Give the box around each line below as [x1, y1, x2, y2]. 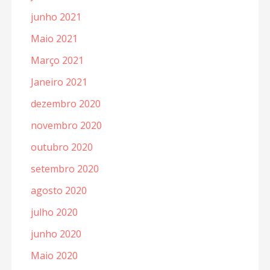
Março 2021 [30, 53, 84, 67]
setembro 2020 [30, 162, 99, 175]
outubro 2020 [30, 140, 93, 154]
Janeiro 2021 [30, 75, 87, 89]
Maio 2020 [30, 248, 78, 262]
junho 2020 [30, 227, 81, 240]
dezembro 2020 [30, 96, 101, 110]
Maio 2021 [30, 31, 78, 45]
